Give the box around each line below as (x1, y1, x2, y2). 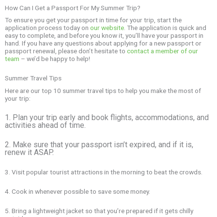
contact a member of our (127, 47, 198, 55)
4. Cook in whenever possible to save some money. (5, 187, 150, 195)
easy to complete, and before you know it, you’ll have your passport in (5, 31, 203, 40)
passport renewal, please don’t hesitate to (5, 47, 127, 55)
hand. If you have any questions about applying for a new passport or (5, 39, 201, 47)
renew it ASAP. (5, 147, 54, 157)
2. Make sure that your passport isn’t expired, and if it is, (5, 139, 193, 149)
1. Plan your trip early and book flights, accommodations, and (5, 112, 209, 122)
